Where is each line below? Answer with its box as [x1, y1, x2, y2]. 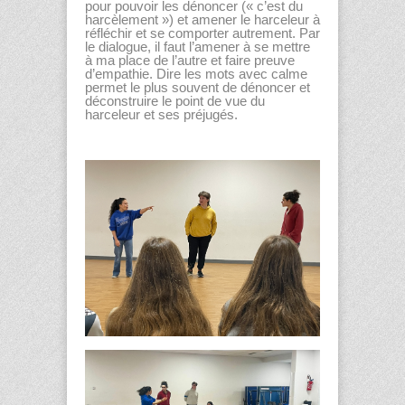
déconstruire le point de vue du [85, 93, 265, 108]
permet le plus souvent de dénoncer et [85, 80, 310, 95]
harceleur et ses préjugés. [85, 107, 238, 122]
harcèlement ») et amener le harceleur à [85, 12, 320, 27]
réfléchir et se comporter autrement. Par [85, 25, 320, 41]
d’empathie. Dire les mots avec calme [85, 66, 307, 81]
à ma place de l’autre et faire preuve [85, 52, 295, 68]
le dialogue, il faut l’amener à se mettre [85, 39, 310, 54]
